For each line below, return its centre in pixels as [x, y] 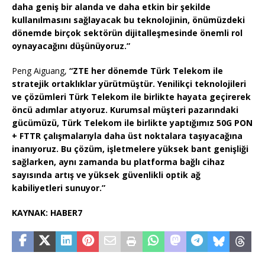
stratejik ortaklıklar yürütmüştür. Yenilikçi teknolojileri [129, 84]
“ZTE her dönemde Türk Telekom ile [146, 71]
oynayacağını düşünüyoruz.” [71, 46]
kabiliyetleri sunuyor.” [59, 188]
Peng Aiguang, [41, 71]
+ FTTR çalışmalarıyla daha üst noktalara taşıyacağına [127, 136]
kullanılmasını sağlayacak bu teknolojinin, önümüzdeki [128, 20]
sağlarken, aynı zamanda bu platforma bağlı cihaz [118, 162]
